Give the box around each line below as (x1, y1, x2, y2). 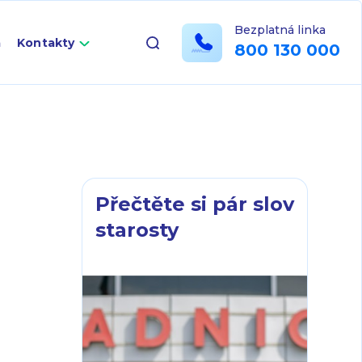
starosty (95, 218, 179, 242)
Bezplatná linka (234, 23, 326, 37)
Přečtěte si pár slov (95, 192, 294, 216)
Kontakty (16, 36, 75, 50)
